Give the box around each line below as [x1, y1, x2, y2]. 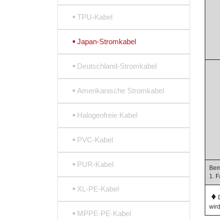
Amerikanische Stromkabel [77, 86, 164, 95]
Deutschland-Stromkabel [77, 62, 157, 70]
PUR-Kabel [77, 160, 113, 168]
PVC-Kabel [77, 136, 113, 144]
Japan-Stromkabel [77, 37, 136, 46]
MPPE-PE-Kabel [77, 209, 131, 218]
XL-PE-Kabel [77, 185, 119, 193]
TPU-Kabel [77, 13, 112, 21]
